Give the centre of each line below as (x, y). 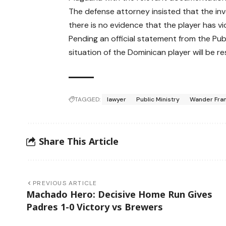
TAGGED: (88, 99)
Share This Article (79, 142)
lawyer (117, 99)
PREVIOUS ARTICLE (65, 183)
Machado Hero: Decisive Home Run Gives (119, 194)
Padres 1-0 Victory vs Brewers (95, 207)
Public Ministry (158, 99)
